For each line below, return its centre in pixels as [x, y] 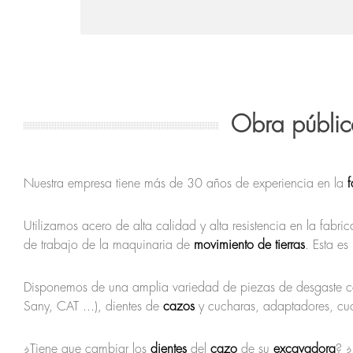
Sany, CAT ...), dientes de [93, 307]
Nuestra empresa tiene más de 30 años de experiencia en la [186, 184]
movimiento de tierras [249, 245]
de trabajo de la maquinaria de [109, 245]
